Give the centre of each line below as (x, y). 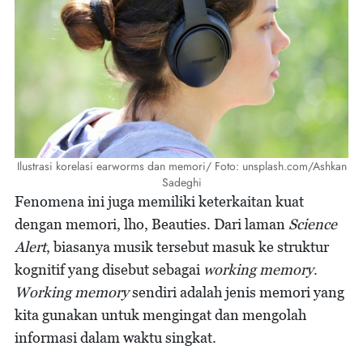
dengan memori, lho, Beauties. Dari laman (152, 224)
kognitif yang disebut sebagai (107, 270)
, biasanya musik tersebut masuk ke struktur (188, 247)
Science (313, 224)
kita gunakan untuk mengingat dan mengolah (160, 315)
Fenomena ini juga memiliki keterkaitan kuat (159, 202)
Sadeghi (181, 183)
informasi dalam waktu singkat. (115, 338)
